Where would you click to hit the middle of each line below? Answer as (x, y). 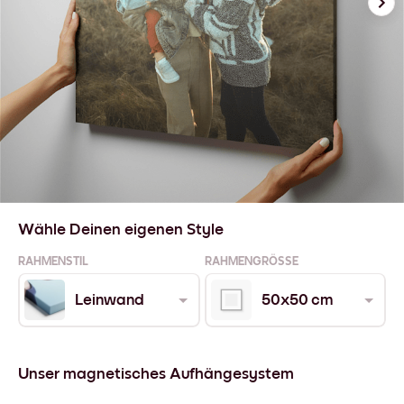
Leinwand (110, 300)
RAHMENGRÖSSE (248, 262)
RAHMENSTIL (53, 262)
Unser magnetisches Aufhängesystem (156, 374)
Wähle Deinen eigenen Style (121, 230)
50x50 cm (297, 300)
